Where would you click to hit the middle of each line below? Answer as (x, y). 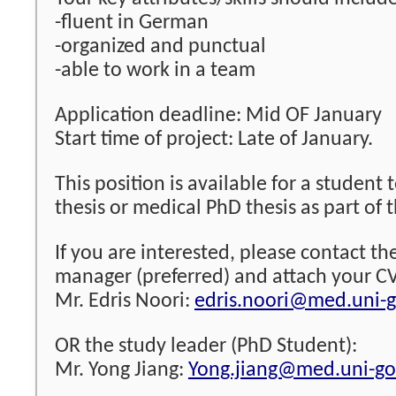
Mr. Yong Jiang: (122, 370)
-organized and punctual (160, 47)
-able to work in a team (155, 71)
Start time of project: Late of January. (214, 140)
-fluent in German (132, 23)
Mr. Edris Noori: (125, 301)
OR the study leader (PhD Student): (206, 346)
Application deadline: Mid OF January (218, 116)
